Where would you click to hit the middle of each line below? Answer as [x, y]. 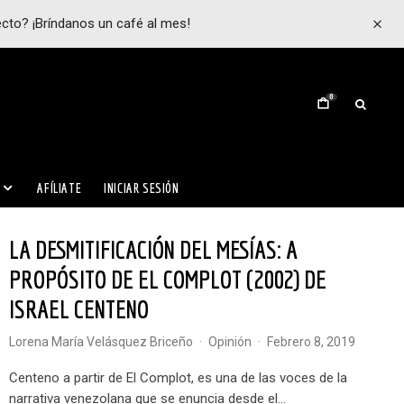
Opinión [234, 342]
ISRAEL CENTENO [79, 309]
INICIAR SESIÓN [142, 188]
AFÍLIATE [60, 188]
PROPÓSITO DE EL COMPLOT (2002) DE [168, 279]
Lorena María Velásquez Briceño [104, 342]
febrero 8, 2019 [314, 342]
